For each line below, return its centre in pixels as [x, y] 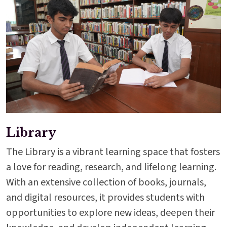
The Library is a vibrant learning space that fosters [113, 152]
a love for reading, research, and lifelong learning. [111, 167]
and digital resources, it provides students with [105, 198]
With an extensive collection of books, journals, [106, 183]
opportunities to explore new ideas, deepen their [110, 213]
